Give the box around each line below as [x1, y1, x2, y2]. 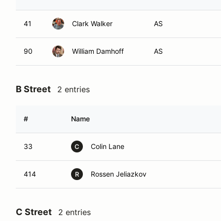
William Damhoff [72, 47, 124, 55]
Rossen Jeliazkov [91, 170, 147, 178]
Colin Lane [91, 142, 124, 150]
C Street [16, 207, 52, 217]
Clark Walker [72, 19, 112, 28]
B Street [16, 84, 51, 94]
